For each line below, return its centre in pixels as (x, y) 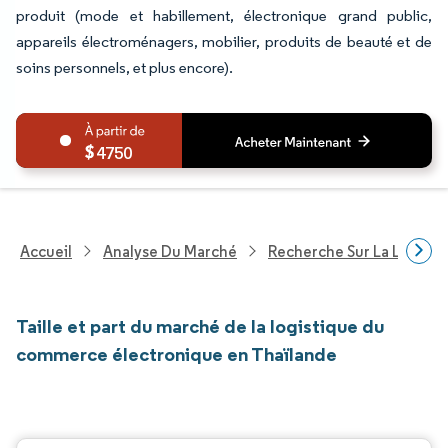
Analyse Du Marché (170, 251)
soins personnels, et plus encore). (124, 67)
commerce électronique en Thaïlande (176, 354)
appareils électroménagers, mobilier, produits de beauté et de (224, 41)
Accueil (46, 251)
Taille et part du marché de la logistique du (200, 326)
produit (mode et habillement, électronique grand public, (224, 15)
